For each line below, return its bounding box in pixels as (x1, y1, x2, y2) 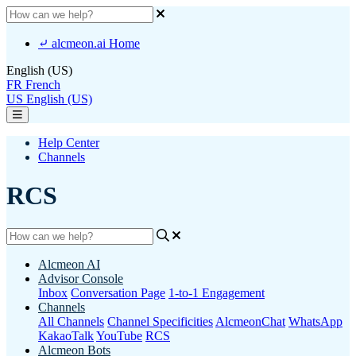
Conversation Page (71, 285, 165, 300)
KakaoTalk (38, 328, 94, 342)
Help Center (38, 136, 99, 149)
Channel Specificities (107, 314, 213, 328)
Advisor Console (38, 271, 123, 285)
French (25, 78, 60, 91)
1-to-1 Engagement (168, 285, 265, 300)
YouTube (96, 328, 142, 342)
